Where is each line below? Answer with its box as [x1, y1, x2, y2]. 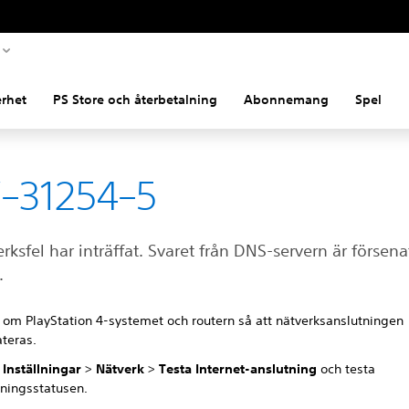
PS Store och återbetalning [53, 91, 217, 108]
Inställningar [3, 360, 82, 377]
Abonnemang [244, 91, 329, 108]
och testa [317, 360, 376, 377]
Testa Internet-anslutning [159, 360, 318, 377]
